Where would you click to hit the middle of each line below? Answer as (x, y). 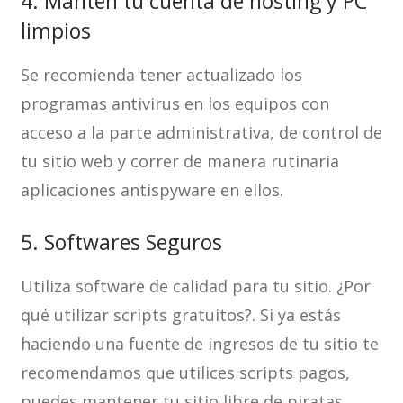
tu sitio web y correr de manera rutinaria (179, 161)
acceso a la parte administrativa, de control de (201, 132)
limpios (55, 31)
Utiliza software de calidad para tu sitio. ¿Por (195, 286)
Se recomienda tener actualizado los (161, 75)
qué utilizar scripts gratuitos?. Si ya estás (180, 315)
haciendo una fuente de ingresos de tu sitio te (199, 344)
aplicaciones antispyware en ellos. (152, 190)
